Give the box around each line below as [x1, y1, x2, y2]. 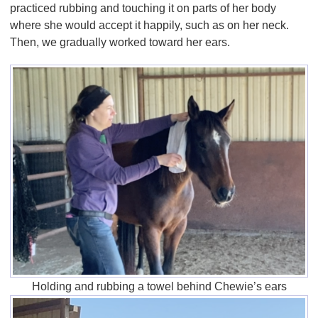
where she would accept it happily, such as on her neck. [10, 18, 289, 31]
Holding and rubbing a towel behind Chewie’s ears [31, 280, 287, 292]
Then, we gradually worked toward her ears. [10, 35, 233, 48]
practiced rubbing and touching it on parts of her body [10, 1, 276, 14]
